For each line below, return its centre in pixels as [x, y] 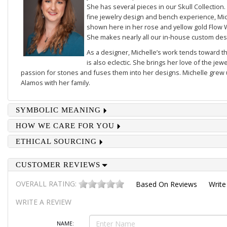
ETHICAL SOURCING [56, 141]
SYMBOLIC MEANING [58, 110]
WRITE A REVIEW [43, 202]
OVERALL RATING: [47, 184]
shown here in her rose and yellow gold [147, 27]
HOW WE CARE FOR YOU [65, 126]
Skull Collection [201, 7]
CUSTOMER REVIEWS [58, 165]
